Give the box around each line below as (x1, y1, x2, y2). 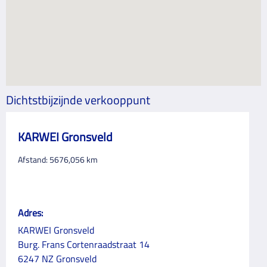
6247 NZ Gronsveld (18, 252, 97, 266)
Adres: (18, 206, 43, 220)
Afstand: (18, 153, 49, 166)
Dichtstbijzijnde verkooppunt (6, 91, 150, 109)
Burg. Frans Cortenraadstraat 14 (18, 237, 150, 252)
